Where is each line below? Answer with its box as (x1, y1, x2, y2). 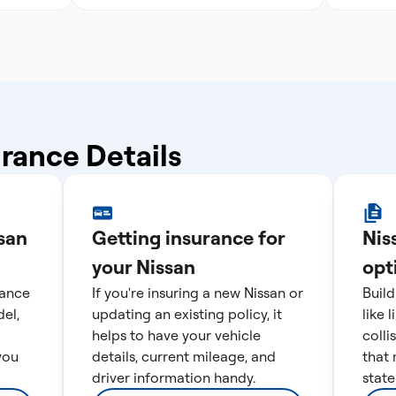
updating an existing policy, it (91, 305, 282, 323)
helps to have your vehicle (91, 326, 261, 344)
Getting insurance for (91, 225, 285, 250)
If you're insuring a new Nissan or (91, 284, 303, 301)
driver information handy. (91, 369, 255, 386)
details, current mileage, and (91, 347, 276, 365)
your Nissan (91, 255, 195, 279)
